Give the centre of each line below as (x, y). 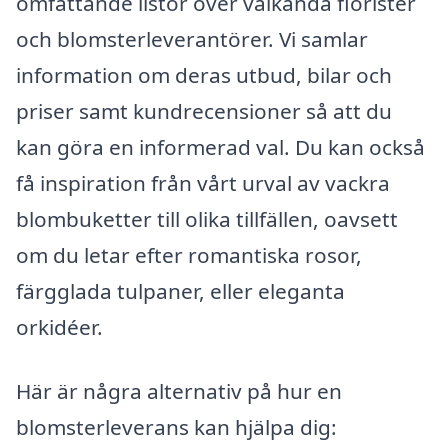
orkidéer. (59, 326)
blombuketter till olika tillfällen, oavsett (207, 218)
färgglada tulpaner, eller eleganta (180, 290)
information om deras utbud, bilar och (204, 74)
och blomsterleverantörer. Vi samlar (192, 38)
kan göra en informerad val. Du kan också (220, 146)
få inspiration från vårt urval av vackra (203, 182)
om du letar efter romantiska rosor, (189, 254)
